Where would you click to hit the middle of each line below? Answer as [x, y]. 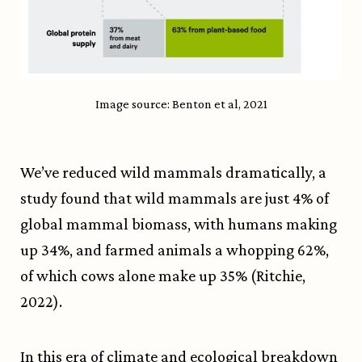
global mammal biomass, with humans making [179, 224]
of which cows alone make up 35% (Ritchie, [163, 276]
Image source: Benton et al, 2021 [181, 104]
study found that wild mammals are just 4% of [175, 198]
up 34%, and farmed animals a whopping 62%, [175, 250]
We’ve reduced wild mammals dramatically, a [173, 173]
